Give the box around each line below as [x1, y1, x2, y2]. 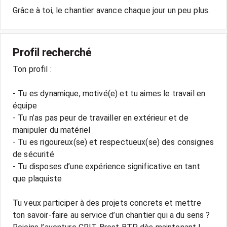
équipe [13, 101, 37, 110]
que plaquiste [13, 174, 62, 183]
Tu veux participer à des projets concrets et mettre [13, 198, 201, 208]
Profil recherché [13, 46, 92, 59]
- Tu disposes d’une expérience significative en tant [13, 162, 200, 171]
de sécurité [13, 149, 54, 159]
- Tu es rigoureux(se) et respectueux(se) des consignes [13, 137, 214, 147]
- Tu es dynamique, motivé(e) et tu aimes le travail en [13, 89, 206, 98]
